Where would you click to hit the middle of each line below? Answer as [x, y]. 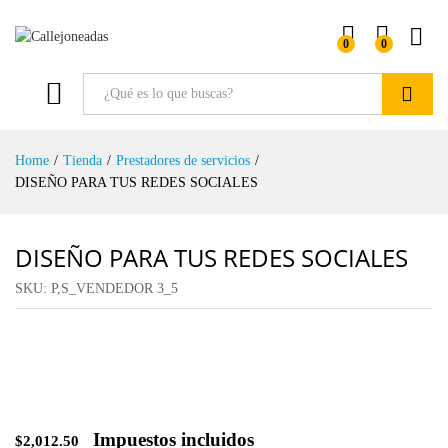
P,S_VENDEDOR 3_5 [114, 288]
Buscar [407, 135]
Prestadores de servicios [183, 160]
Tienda [82, 160]
